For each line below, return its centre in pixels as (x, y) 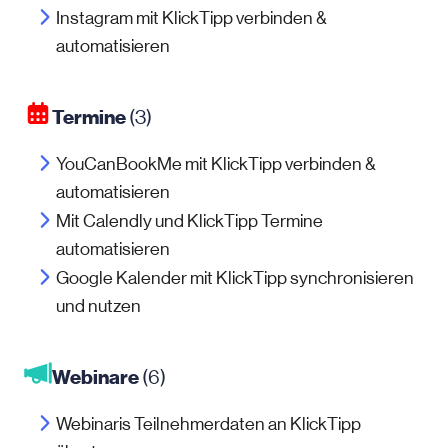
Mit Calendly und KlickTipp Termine (189, 221)
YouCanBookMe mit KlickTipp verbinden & (216, 164)
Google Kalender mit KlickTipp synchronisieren (235, 278)
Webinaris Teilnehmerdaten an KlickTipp (208, 424)
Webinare (95, 377)
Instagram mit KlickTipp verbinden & (191, 18)
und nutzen (98, 306)
